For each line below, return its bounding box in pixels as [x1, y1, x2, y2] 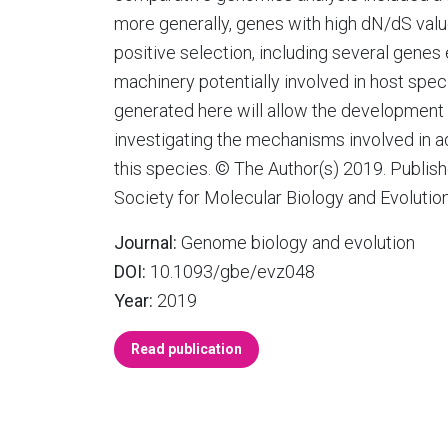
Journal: [114, 232, 177, 253]
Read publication [131, 341, 242, 357]
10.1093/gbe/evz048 [146, 261, 315, 282]
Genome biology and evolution [177, 232, 415, 253]
